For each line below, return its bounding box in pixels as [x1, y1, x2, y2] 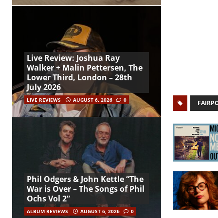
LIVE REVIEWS [27, 96, 61, 104]
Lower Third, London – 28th [27, 72, 132, 83]
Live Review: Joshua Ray [27, 53, 120, 64]
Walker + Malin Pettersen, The [27, 62, 143, 73]
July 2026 [27, 82, 61, 93]
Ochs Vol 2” [27, 193, 70, 204]
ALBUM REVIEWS [27, 208, 68, 215]
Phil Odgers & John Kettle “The [27, 174, 144, 185]
